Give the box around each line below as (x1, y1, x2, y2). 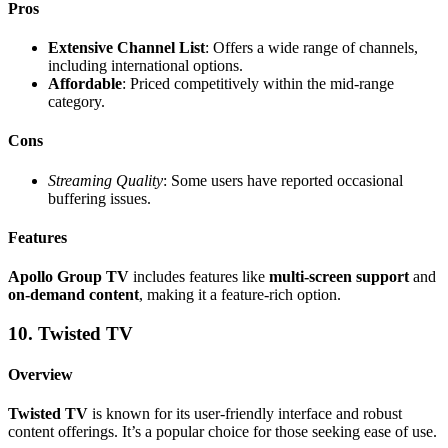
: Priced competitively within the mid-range (122, 75, 394, 93)
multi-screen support (269, 268, 409, 286)
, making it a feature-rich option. (139, 286, 341, 304)
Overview (8, 366, 73, 384)
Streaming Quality (48, 171, 163, 189)
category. (48, 93, 105, 111)
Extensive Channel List (48, 39, 205, 57)
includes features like (129, 268, 269, 286)
